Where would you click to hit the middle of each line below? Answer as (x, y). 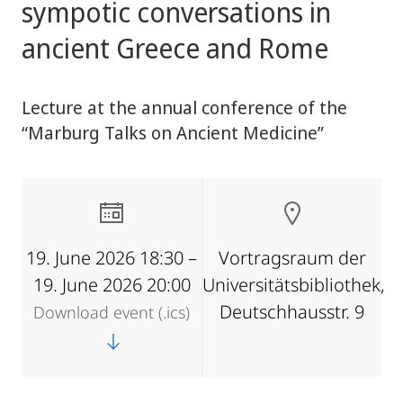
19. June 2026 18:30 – (112, 258)
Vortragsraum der (292, 258)
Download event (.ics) (112, 312)
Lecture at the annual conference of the (184, 107)
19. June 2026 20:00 (112, 285)
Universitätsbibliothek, (294, 285)
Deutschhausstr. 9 (292, 312)
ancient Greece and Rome (175, 48)
